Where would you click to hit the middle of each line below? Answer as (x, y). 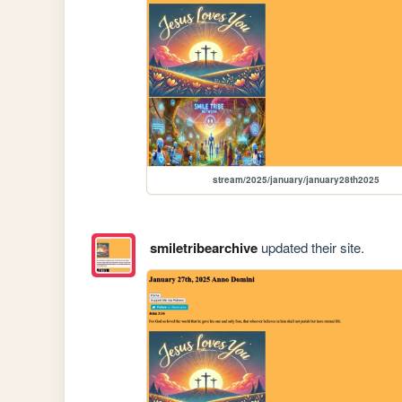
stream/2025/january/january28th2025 (297, 180)
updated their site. (310, 248)
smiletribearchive (203, 248)
